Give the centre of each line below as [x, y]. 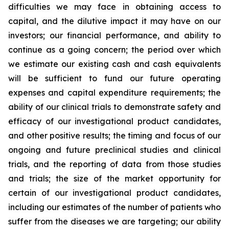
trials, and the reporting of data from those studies [114, 164]
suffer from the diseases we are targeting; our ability [114, 221]
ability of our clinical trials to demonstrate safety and [114, 107]
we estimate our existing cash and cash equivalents [114, 64]
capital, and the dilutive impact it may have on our [114, 21]
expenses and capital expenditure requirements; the [114, 93]
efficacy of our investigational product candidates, [114, 121]
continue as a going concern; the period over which [114, 50]
